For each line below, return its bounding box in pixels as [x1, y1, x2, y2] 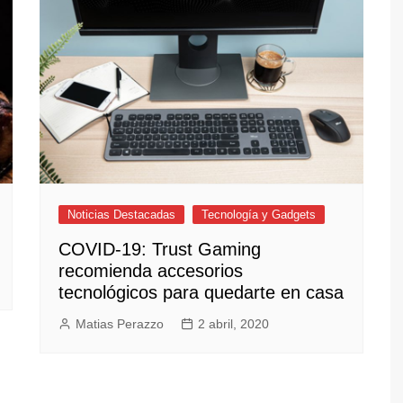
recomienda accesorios [58, 261, 243, 282]
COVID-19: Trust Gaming [58, 239, 261, 260]
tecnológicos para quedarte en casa [58, 282, 344, 303]
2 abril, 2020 [198, 317, 269, 332]
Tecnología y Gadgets [201, 208, 316, 222]
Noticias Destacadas [67, 208, 175, 222]
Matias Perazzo [76, 317, 164, 332]
